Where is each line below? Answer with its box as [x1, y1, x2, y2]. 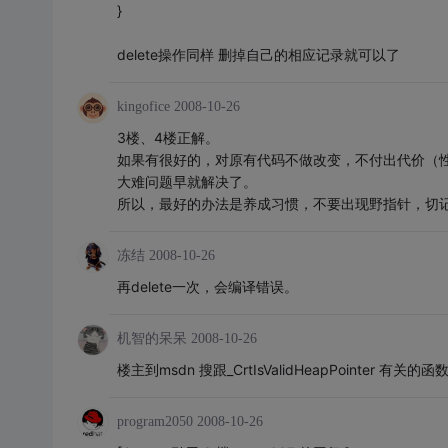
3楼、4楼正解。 [116, 129, 219, 146]
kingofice [116, 99, 170, 114]
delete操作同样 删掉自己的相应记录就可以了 [116, 46, 400, 63]
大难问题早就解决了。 [116, 173, 257, 190]
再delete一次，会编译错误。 [116, 278, 298, 295]
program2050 [116, 414, 193, 429]
